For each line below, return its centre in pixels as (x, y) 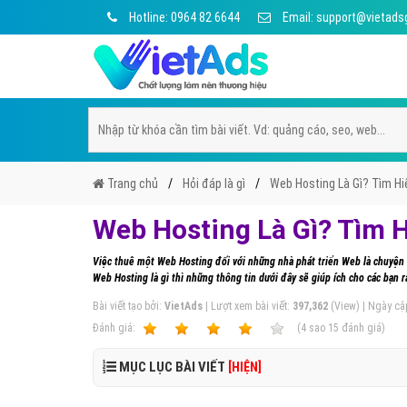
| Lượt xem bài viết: (248, 306)
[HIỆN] (245, 367)
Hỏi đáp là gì (214, 184)
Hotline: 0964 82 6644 (183, 17)
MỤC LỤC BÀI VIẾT (172, 367)
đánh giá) (362, 328)
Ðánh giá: (115, 328)
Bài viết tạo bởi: (129, 306)
